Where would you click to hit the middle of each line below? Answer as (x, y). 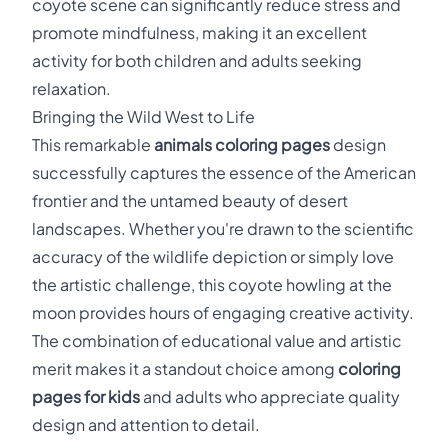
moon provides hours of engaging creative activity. (223, 312)
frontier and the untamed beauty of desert (190, 200)
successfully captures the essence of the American (224, 172)
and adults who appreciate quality (270, 396)
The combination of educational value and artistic (217, 340)
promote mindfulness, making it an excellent (199, 32)
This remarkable (93, 144)
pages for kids (86, 396)
